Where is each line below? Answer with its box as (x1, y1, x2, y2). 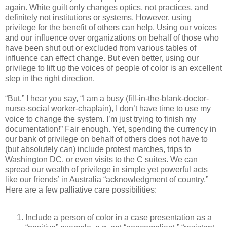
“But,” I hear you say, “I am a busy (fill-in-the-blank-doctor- (5, 94, 209, 103)
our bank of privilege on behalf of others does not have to (5, 134, 208, 143)
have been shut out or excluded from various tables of (5, 43, 196, 52)
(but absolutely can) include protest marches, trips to (5, 144, 191, 154)
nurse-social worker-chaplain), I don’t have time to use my (5, 104, 211, 113)
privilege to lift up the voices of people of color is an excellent (5, 63, 222, 72)
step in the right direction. (5, 73, 95, 83)
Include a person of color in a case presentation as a (25, 213, 212, 222)
